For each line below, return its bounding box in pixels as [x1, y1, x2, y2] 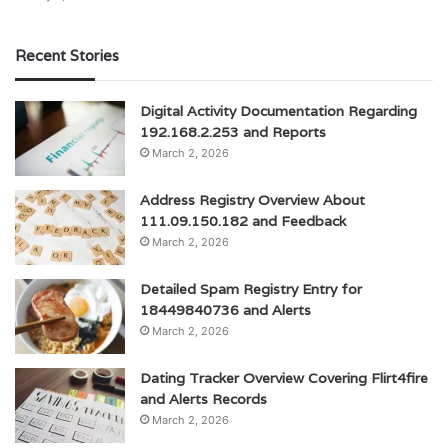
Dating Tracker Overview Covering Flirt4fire [140, 369, 428, 388]
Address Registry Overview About [140, 191, 365, 210]
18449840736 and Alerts [140, 301, 311, 320]
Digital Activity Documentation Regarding [140, 102, 417, 121]
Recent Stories [15, 46, 119, 66]
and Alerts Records [140, 390, 267, 409]
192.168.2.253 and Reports [140, 123, 326, 142]
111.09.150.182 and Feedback [140, 212, 346, 231]
